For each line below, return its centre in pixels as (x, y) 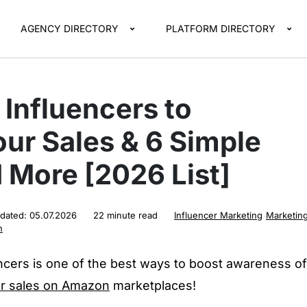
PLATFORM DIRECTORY (221, 28)
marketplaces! (153, 285)
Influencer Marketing (218, 215)
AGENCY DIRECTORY (70, 28)
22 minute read (125, 215)
